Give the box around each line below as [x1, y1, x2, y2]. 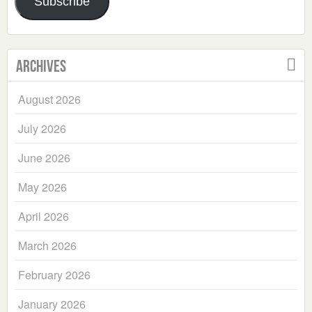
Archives [16, 57, 66, 76]
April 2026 [18, 208, 69, 225]
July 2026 [18, 120, 66, 137]
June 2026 [18, 150, 70, 166]
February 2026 [18, 267, 91, 283]
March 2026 [18, 237, 77, 254]
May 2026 [18, 179, 67, 196]
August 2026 [18, 91, 81, 108]
